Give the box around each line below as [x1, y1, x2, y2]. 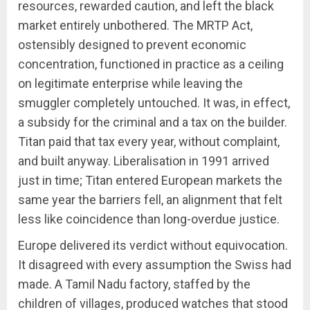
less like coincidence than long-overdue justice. [18, 212, 280, 226]
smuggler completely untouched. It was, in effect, [18, 95, 290, 110]
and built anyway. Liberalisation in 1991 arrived [18, 154, 269, 168]
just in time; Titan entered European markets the [18, 173, 282, 188]
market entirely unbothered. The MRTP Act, [18, 18, 253, 33]
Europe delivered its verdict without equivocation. [18, 238, 288, 253]
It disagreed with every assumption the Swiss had [18, 257, 291, 272]
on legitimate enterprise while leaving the [18, 76, 243, 91]
